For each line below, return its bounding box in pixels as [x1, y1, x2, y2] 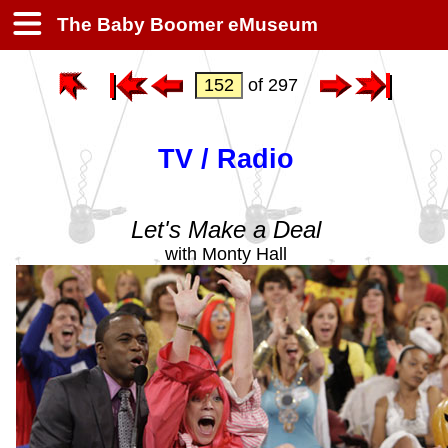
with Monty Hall [165, 243, 288, 264]
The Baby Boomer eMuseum [52, 14, 318, 35]
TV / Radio [158, 144, 295, 175]
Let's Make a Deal [131, 215, 322, 243]
